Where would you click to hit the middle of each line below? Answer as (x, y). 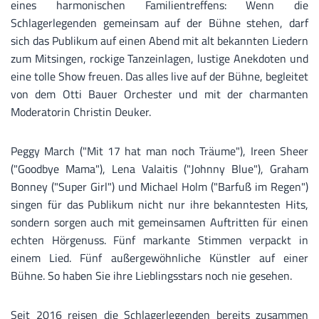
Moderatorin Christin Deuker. (81, 112)
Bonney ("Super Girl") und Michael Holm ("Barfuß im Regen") (159, 187)
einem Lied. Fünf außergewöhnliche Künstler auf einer (159, 258)
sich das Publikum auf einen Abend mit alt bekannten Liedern (159, 41)
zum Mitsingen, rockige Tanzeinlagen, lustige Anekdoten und (159, 59)
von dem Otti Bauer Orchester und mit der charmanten (159, 94)
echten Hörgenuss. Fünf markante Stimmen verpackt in (159, 240)
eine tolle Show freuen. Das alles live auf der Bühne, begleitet (159, 77)
